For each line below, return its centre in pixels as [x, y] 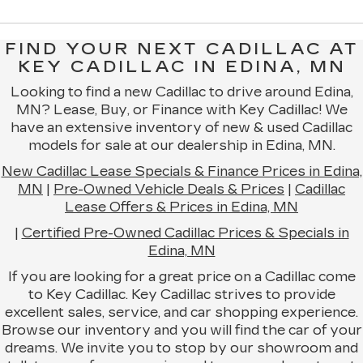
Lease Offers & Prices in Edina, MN [181, 207]
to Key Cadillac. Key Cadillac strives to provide [181, 295]
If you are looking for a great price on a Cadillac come [181, 277]
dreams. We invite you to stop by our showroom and [181, 348]
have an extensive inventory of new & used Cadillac [181, 128]
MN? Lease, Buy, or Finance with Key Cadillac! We [181, 110]
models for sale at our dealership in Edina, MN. [181, 146]
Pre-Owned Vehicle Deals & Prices [169, 190]
